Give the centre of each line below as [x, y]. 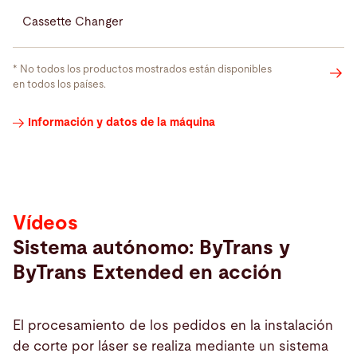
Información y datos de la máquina [122, 123]
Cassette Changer [73, 22]
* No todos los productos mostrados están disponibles [142, 70]
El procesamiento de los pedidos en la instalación [173, 325]
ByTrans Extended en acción [147, 273]
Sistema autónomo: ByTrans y [151, 249]
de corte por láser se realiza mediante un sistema [171, 346]
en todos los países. [61, 85]
